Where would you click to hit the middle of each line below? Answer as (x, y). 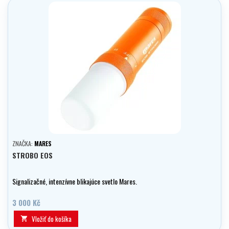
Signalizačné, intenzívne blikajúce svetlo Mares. (75, 181)
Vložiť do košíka (52, 219)
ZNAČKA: (23, 144)
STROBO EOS (32, 155)
